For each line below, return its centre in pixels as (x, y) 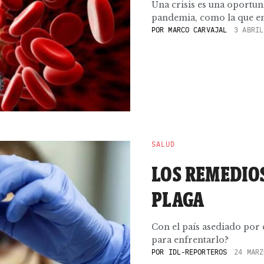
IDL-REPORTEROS (198, 252)
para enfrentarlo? (190, 240)
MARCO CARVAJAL (196, 30)
